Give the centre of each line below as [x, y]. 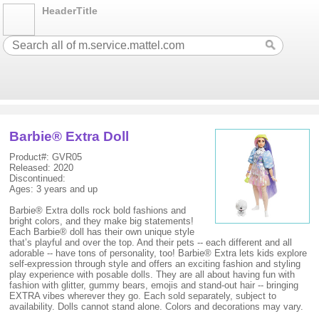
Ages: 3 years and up [54, 189]
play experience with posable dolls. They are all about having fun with [152, 274]
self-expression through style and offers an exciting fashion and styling [155, 264]
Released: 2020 [42, 168]
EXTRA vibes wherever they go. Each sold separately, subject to [143, 296]
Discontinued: [38, 178]
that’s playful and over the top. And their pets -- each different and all [151, 242]
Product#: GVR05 [46, 157]
